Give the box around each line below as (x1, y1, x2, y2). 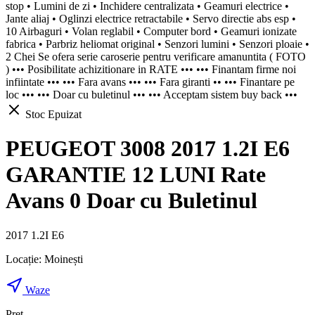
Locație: (6, 252, 44, 265)
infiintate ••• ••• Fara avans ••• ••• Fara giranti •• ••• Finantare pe (6, 75, 295, 88)
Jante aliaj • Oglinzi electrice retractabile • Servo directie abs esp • (6, 12, 296, 25)
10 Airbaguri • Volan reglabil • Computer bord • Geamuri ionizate (6, 25, 297, 37)
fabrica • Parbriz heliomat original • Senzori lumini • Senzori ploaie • (6, 37, 309, 50)
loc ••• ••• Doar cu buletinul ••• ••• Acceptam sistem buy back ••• (6, 88, 297, 101)
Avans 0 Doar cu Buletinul (6, 188, 257, 214)
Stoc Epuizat (22, 108, 82, 120)
